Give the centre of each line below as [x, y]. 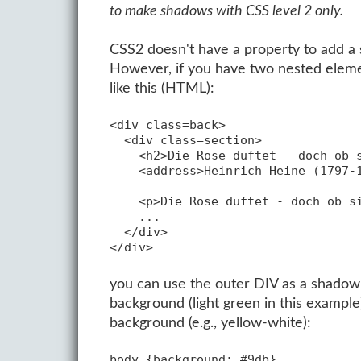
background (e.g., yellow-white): [210, 322]
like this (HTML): [162, 88]
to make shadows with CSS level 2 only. [226, 10]
